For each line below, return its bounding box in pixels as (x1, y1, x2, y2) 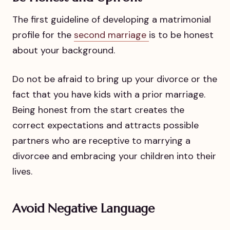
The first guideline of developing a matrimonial (12, 13, 211, 26)
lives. (12, 165, 32, 178)
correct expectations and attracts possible (12, 119, 199, 131)
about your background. (12, 44, 115, 57)
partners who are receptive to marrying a (12, 134, 190, 147)
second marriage (74, 29, 149, 42)
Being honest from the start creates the (12, 103, 184, 116)
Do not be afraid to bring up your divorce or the (12, 72, 217, 85)
